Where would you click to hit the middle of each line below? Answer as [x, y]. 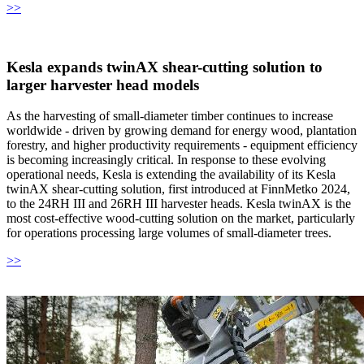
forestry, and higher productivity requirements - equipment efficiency [182, 145]
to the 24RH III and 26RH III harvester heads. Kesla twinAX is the [179, 204]
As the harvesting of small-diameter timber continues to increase [170, 116]
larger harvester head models [103, 84]
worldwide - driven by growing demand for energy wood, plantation [182, 131]
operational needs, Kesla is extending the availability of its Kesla [171, 175]
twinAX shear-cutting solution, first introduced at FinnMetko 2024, [178, 189]
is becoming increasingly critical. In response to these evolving [166, 160]
